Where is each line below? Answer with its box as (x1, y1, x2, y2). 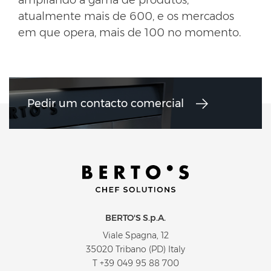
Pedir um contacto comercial (27, 96, 184, 110)
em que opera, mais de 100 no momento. (18, 25, 241, 39)
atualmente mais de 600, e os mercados (18, 9, 234, 23)
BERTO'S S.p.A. (105, 212, 166, 224)
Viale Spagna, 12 (102, 230, 169, 241)
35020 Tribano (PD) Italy (86, 244, 185, 255)
